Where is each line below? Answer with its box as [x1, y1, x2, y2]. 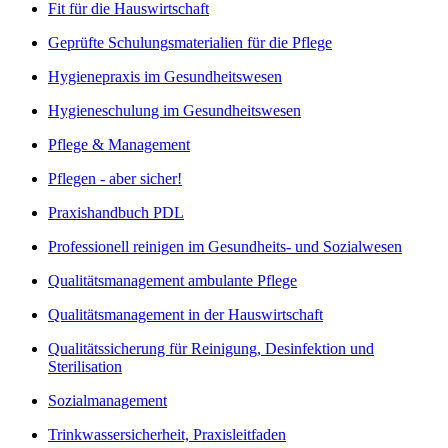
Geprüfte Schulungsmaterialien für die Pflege [48, 34, 332, 52]
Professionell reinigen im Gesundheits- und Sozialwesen [48, 238, 402, 256]
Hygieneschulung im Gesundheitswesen [48, 102, 301, 120]
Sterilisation [48, 358, 122, 376]
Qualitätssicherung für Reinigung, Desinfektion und [48, 340, 374, 358]
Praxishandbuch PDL [48, 204, 184, 222]
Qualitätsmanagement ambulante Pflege [48, 272, 297, 290]
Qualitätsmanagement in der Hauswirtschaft [48, 306, 323, 324]
